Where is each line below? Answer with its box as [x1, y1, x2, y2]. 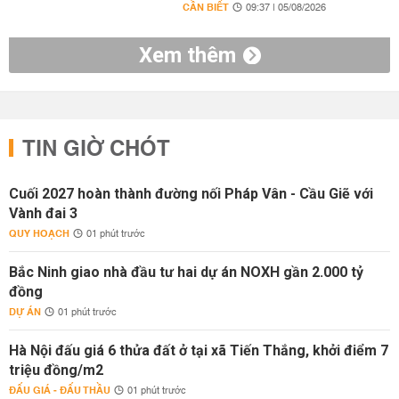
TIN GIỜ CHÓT [22, 130, 170, 169]
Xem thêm [138, 43, 236, 68]
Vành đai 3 [9, 205, 77, 222]
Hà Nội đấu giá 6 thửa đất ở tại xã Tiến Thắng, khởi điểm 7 [9, 342, 388, 359]
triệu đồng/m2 [9, 362, 103, 379]
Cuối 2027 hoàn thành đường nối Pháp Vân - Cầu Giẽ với [9, 185, 373, 202]
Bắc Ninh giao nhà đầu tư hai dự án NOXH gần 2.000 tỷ [9, 264, 363, 281]
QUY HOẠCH [9, 224, 69, 243]
